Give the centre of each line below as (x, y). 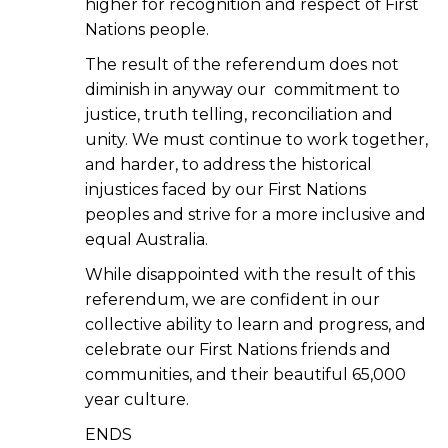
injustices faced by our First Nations (225, 189)
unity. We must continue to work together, (256, 139)
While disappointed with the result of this (250, 274)
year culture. (137, 399)
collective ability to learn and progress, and (255, 324)
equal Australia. (146, 239)
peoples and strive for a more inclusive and (255, 214)
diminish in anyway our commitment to (242, 89)
